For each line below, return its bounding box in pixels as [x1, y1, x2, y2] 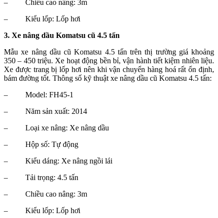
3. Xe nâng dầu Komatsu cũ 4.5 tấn [4, 31, 120, 40]
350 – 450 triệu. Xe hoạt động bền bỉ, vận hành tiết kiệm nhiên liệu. [4, 56, 214, 65]
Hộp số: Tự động [25, 140, 78, 149]
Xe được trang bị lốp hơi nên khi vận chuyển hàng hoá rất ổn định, [4, 65, 214, 74]
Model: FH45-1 [25, 91, 73, 99]
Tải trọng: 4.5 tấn [25, 173, 78, 182]
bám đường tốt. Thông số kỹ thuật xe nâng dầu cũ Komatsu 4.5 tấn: [4, 74, 212, 83]
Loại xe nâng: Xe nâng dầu [25, 124, 109, 132]
